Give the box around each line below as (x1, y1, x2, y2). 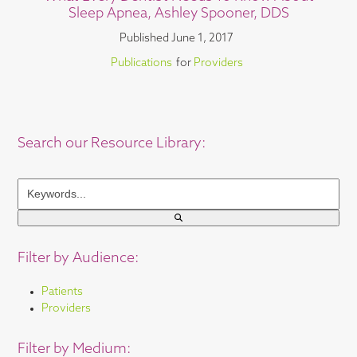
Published (120, 32, 169, 45)
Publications (110, 57, 172, 69)
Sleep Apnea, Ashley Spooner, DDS (68, 6, 289, 21)
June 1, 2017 (171, 32, 233, 45)
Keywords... (17, 179, 76, 190)
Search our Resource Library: (18, 135, 206, 151)
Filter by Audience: (18, 250, 139, 266)
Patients (41, 285, 84, 298)
